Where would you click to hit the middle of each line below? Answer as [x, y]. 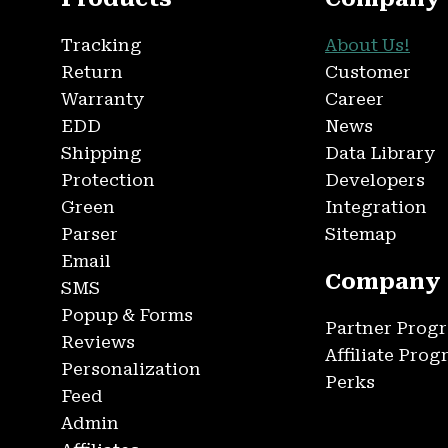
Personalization [131, 369]
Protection [108, 180]
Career [354, 99]
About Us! [367, 45]
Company [383, 282]
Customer [368, 72]
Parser [89, 234]
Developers [375, 180]
